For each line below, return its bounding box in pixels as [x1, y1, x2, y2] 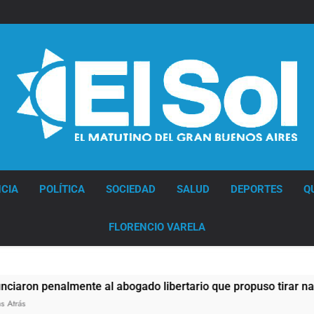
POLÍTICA [39, 182, 85, 196]
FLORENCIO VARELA [108, 220, 205, 233]
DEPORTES [230, 182, 282, 196]
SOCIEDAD [105, 182, 156, 196]
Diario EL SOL [20, 153, 89, 167]
